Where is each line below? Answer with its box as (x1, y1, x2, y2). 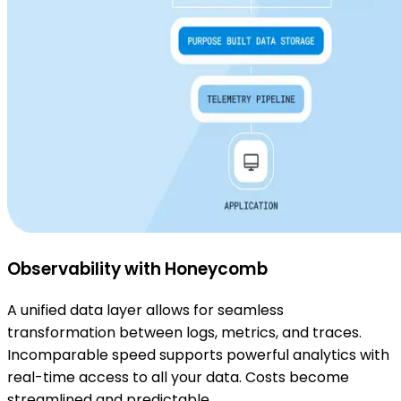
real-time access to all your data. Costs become (7, 366, 349, 388)
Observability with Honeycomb (7, 256, 268, 281)
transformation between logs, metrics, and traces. (7, 321, 362, 343)
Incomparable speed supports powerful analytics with (7, 344, 389, 365)
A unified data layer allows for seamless (7, 299, 284, 320)
